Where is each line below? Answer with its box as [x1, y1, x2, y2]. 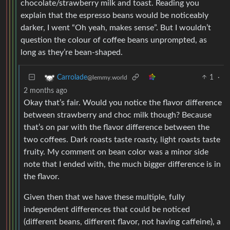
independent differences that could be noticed [24, 205, 190, 214]
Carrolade [57, 73, 87, 81]
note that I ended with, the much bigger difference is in [24, 160, 221, 168]
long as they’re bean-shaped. [21, 48, 123, 56]
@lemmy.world [87, 74, 127, 81]
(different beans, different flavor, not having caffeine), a [24, 217, 221, 226]
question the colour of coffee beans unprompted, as [21, 35, 207, 44]
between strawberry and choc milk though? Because [24, 110, 212, 119]
